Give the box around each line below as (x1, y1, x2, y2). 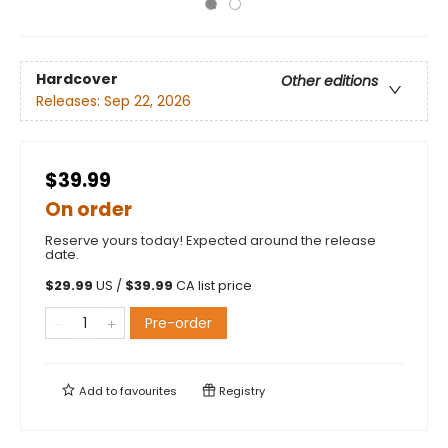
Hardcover (36, 69, 118, 90)
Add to (76, 383, 120, 399)
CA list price (176, 277, 252, 294)
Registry (216, 383, 265, 399)
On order (45, 196, 132, 223)
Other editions (281, 71, 378, 92)
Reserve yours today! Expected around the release (45, 231, 376, 250)
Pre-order (145, 313, 212, 333)
